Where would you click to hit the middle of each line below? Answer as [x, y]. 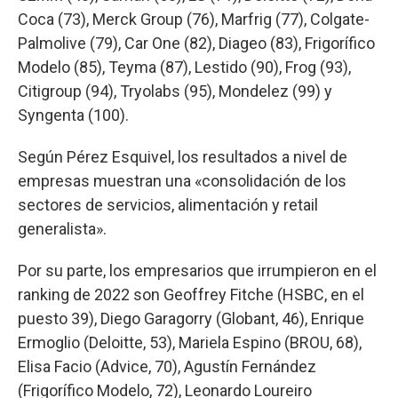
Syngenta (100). [73, 115]
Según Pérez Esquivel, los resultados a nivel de [183, 156]
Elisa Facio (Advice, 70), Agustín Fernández [167, 366]
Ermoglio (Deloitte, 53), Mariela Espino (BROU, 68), [190, 342]
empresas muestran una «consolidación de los [182, 180]
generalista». [62, 228]
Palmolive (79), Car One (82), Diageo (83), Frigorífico [196, 43]
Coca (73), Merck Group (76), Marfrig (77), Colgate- [194, 19]
